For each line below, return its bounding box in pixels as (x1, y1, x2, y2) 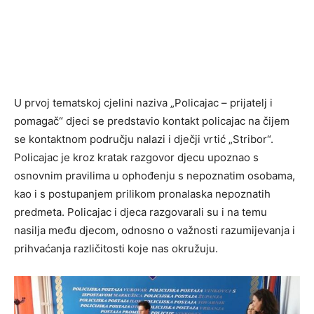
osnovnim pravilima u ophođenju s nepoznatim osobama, (14, 169, 295, 183)
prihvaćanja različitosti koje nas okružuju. (14, 242, 218, 256)
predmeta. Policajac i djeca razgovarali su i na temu (14, 205, 267, 219)
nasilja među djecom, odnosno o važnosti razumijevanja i (14, 224, 295, 238)
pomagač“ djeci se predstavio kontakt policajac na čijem (14, 114, 289, 128)
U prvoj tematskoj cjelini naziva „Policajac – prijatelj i (14, 96, 273, 110)
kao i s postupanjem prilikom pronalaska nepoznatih (14, 187, 271, 201)
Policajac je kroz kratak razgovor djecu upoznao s (14, 151, 259, 165)
